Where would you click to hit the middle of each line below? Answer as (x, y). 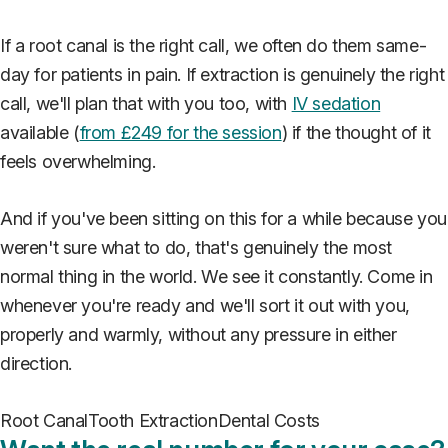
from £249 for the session (180, 132)
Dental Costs (268, 420)
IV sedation (336, 103)
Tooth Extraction (153, 420)
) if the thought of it (356, 132)
